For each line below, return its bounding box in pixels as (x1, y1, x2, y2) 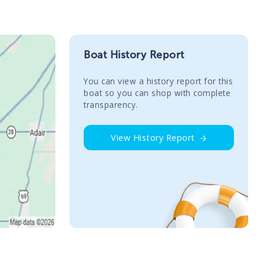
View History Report (111, 131, 195, 143)
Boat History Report (84, 48, 184, 61)
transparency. (84, 98, 138, 110)
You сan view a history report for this (84, 75, 233, 87)
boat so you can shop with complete (84, 87, 231, 98)
